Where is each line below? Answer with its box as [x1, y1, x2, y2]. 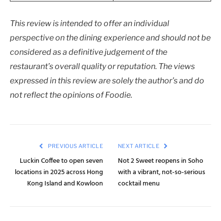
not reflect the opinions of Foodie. [10, 90, 132, 100]
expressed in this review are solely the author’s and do [10, 75, 204, 85]
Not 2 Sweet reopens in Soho [118, 155, 203, 167]
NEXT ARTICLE [118, 142, 161, 149]
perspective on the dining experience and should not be [10, 33, 211, 42]
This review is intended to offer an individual [10, 18, 169, 28]
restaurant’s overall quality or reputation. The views [10, 61, 195, 71]
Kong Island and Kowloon [27, 178, 103, 189]
